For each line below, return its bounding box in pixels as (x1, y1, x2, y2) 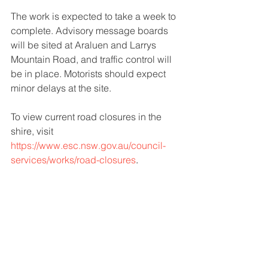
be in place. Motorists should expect (11, 68, 168, 80)
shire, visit (11, 125, 53, 137)
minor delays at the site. (11, 82, 111, 94)
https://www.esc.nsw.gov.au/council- (11, 139, 166, 151)
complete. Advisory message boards (11, 25, 170, 36)
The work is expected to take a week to (11, 10, 178, 22)
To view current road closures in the (11, 111, 164, 123)
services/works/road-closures (11, 154, 136, 166)
